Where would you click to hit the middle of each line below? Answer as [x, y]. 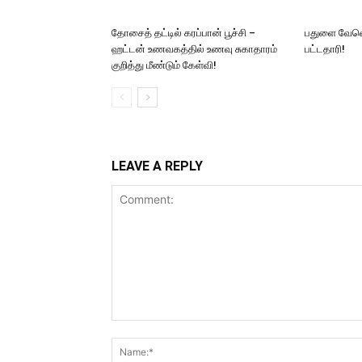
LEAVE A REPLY [157, 166]
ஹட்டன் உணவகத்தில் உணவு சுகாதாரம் [194, 49]
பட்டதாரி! [325, 49]
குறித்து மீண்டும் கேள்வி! [164, 65]
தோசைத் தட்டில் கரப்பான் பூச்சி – [183, 33]
